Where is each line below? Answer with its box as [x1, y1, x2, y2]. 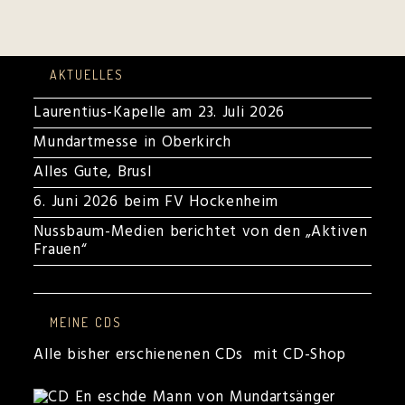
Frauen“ [33, 238, 88, 262]
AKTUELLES [50, 67, 125, 82]
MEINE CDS [50, 315, 123, 330]
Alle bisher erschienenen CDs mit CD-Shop [33, 343, 347, 367]
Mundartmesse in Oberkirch [33, 130, 231, 155]
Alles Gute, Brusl [33, 160, 152, 184]
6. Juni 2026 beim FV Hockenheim [33, 190, 279, 214]
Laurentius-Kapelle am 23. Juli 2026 [33, 100, 285, 125]
